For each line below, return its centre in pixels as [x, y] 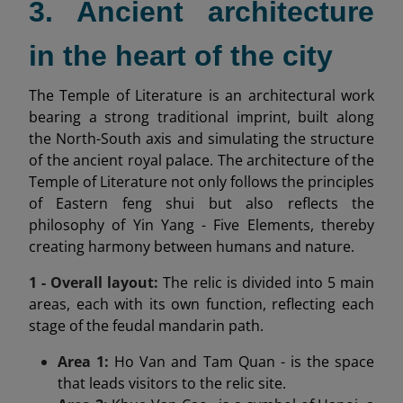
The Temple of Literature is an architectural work [201, 95]
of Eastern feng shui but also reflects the [201, 203]
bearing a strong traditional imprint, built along [201, 116]
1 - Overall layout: [96, 282]
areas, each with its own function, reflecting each [201, 304]
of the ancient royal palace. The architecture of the [201, 160]
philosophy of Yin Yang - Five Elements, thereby [201, 224]
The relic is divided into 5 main [269, 282]
